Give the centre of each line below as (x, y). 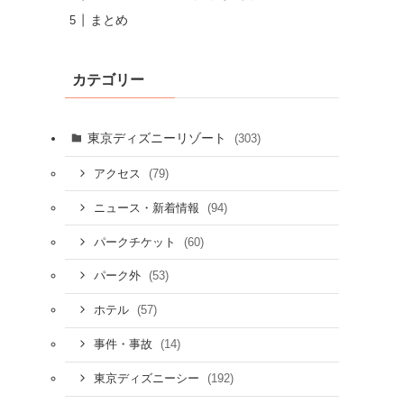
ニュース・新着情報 (148, 208)
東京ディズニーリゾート (158, 138)
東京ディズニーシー (148, 379)
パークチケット (136, 242)
